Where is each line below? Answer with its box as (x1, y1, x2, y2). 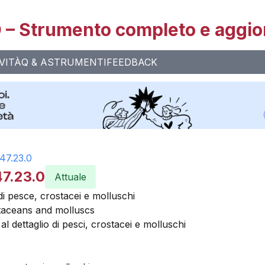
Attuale (54, 171, 86, 183)
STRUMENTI (47, 56, 106, 68)
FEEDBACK (106, 56, 157, 68)
